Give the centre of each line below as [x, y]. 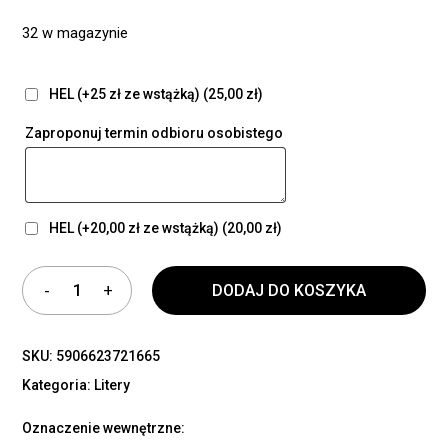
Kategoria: [58, 384]
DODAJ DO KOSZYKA [289, 290]
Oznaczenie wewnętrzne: [104, 427]
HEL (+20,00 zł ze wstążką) [134, 227]
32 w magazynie [75, 32]
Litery [112, 384]
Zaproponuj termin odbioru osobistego [156, 132]
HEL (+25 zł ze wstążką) [125, 93]
